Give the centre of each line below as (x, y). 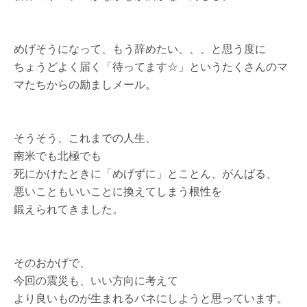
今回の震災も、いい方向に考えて (96, 280)
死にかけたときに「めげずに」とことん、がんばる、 (145, 173)
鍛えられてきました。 (69, 209)
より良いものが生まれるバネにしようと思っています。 (151, 298)
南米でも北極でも (58, 156)
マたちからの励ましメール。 (85, 84)
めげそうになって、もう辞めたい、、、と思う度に (140, 49)
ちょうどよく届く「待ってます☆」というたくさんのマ (151, 66)
